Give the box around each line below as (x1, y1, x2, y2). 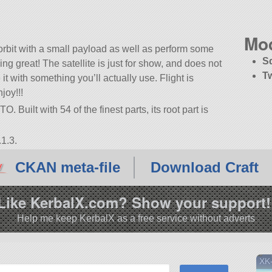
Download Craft (150, 159, 259, 176)
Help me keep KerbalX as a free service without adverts (17, 212, 255, 223)
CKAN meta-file (15, 159, 120, 176)
